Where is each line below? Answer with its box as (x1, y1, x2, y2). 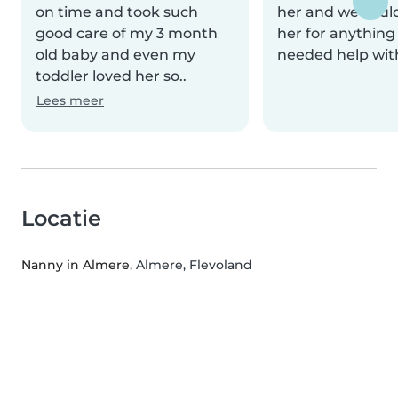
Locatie (21, 205, 101, 232)
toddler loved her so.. (36, 68, 187, 85)
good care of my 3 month (36, 25, 218, 43)
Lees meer (36, 92, 104, 109)
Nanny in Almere (21, 257, 130, 274)
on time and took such (36, 4, 198, 21)
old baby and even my (36, 46, 195, 64)
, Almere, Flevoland (130, 257, 252, 274)
